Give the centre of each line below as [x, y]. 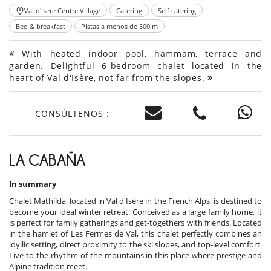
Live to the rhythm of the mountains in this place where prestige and [135, 256]
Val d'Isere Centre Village [62, 10]
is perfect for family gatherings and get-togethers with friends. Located [135, 223]
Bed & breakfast [41, 26]
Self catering [177, 10]
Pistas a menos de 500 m [119, 26]
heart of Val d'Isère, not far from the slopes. [108, 78]
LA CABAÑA [47, 160]
